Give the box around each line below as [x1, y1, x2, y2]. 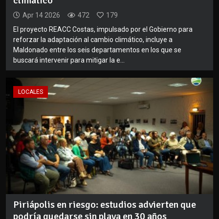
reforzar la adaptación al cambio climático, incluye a [13, 35, 173, 44]
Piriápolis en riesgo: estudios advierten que [13, 198, 196, 211]
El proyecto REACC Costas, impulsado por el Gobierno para [13, 25, 193, 33]
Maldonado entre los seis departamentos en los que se [13, 45, 181, 54]
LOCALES [18, 88, 43, 95]
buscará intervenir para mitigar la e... [13, 56, 125, 64]
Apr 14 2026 [22, 11, 60, 19]
